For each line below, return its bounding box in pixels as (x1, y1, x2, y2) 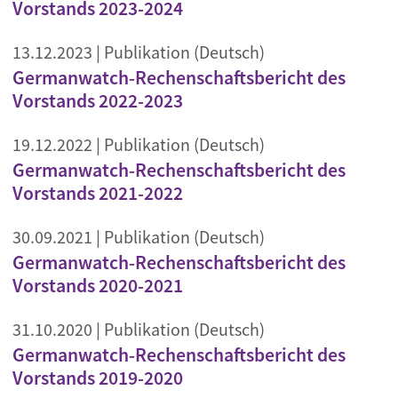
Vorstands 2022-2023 (12, 89, 183, 113)
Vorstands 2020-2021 (12, 274, 183, 298)
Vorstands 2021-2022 (12, 181, 183, 205)
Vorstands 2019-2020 (12, 366, 183, 390)
